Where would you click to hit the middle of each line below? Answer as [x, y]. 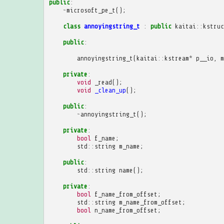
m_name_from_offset [150, 202]
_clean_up [110, 90]
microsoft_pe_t [91, 10]
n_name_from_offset [126, 210]
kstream [176, 58]
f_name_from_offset [126, 194]
